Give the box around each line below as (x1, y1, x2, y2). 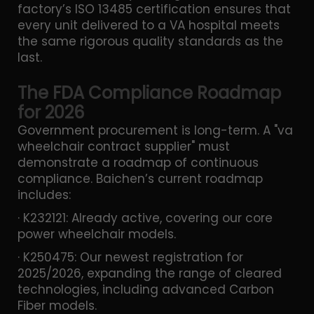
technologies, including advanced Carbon (18, 280, 274, 298)
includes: (18, 186, 71, 203)
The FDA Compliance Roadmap (18, 81, 281, 104)
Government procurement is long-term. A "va (18, 121, 293, 139)
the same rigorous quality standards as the (18, 32, 283, 50)
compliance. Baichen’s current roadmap (18, 170, 263, 187)
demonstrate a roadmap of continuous (18, 153, 259, 171)
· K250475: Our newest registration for (18, 248, 243, 266)
